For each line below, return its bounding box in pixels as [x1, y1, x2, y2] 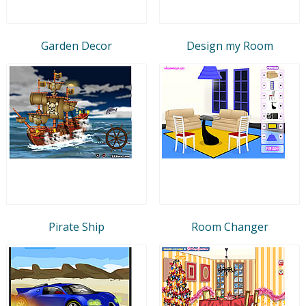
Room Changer [191, 219, 268, 234]
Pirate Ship [48, 219, 105, 234]
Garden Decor [41, 38, 112, 53]
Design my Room [186, 38, 273, 53]
